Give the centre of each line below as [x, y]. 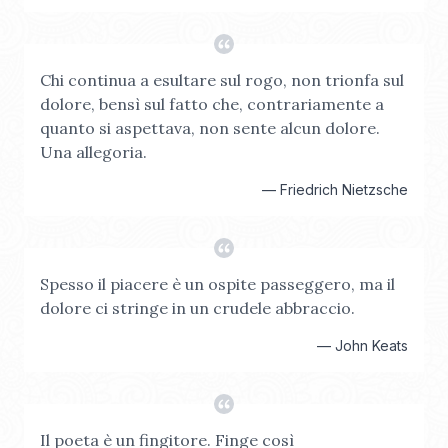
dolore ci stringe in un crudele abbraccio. [197, 308]
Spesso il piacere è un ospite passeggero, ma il [217, 284]
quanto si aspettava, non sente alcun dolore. [210, 128]
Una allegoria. [93, 152]
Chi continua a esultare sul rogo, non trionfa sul [222, 80]
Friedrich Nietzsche [344, 189]
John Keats [371, 345]
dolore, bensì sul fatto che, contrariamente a [212, 104]
